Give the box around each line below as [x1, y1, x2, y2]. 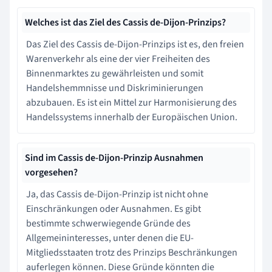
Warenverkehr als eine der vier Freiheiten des [26, 52, 210, 66]
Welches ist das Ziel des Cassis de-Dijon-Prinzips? [25, 15, 226, 29]
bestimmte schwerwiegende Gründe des [26, 216, 191, 230]
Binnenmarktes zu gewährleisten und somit [26, 66, 203, 80]
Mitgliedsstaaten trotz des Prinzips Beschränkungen [26, 245, 237, 259]
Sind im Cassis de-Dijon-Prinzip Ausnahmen [25, 151, 203, 165]
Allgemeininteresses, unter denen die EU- [26, 231, 194, 245]
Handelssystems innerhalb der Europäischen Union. [26, 110, 237, 124]
